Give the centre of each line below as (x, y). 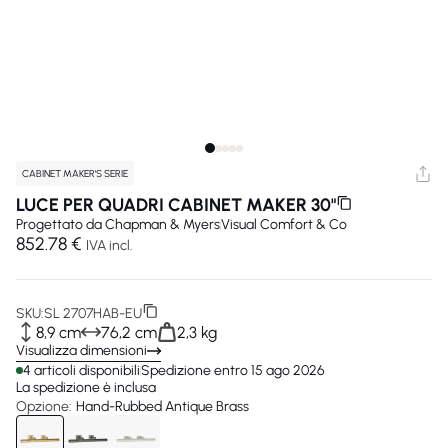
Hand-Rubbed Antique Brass (162, 406)
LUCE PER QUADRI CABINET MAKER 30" (176, 205)
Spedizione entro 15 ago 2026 (233, 370)
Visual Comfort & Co (284, 224)
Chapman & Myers (162, 224)
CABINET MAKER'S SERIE (75, 173)
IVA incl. (109, 245)
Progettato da (60, 224)
